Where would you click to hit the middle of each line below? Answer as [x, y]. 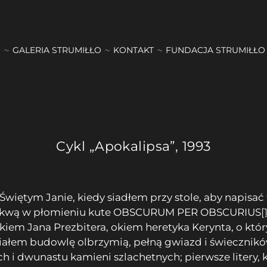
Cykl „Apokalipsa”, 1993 [133, 146]
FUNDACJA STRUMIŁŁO [216, 50]
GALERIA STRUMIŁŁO [57, 50]
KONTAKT [134, 50]
